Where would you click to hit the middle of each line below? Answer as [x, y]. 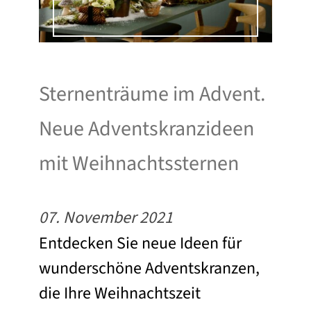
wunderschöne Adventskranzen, [149, 269]
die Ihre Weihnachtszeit [120, 294]
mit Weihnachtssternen [139, 164]
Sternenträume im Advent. [152, 94]
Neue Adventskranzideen [146, 129]
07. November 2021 [106, 218]
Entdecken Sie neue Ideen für [140, 244]
